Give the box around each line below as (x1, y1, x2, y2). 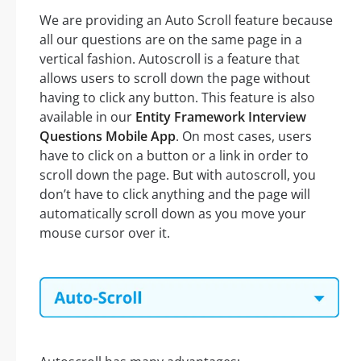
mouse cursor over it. (39, 224, 170, 243)
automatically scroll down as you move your (39, 205, 306, 223)
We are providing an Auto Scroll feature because (39, 11, 333, 30)
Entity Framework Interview (135, 108, 306, 127)
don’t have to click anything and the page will (39, 185, 310, 204)
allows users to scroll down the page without (39, 69, 310, 88)
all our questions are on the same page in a (39, 31, 302, 49)
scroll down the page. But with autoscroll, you (39, 166, 316, 185)
